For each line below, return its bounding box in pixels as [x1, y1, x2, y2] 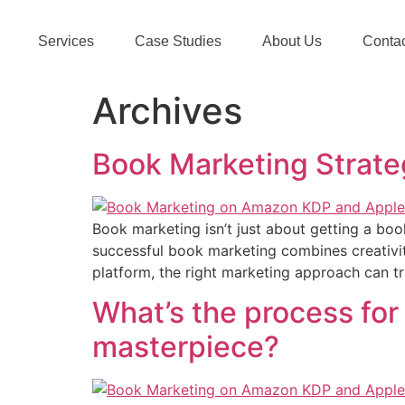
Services [38, 33, 94, 49]
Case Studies [135, 33, 221, 49]
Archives [92, 89, 242, 133]
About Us [262, 33, 322, 49]
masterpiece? [92, 329, 279, 365]
